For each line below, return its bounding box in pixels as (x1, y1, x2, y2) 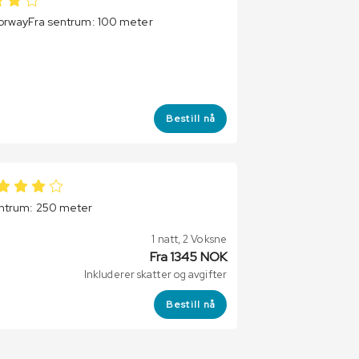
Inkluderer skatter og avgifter (83, 268, 227, 281)
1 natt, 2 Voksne (151, 232, 227, 246)
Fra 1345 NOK (149, 248, 227, 265)
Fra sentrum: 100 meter (28, 14, 153, 29)
